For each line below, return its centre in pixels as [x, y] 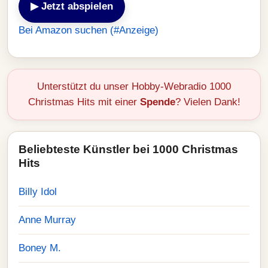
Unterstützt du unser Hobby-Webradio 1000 [134, 86]
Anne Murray [47, 220]
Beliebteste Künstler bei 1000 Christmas [128, 149]
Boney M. [40, 248]
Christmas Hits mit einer [84, 102]
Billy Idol [38, 192]
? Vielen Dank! [208, 102]
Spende [157, 102]
